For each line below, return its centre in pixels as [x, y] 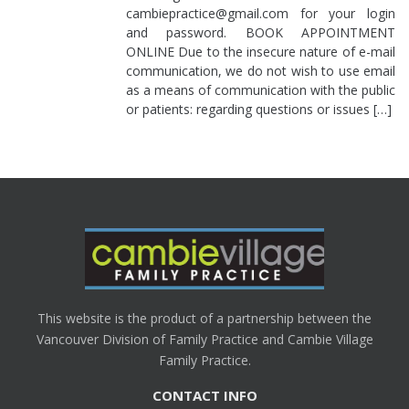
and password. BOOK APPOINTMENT [261, 33]
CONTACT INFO [204, 395]
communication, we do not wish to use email [261, 71]
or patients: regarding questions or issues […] [259, 110]
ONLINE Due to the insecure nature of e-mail [261, 52]
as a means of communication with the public [261, 90]
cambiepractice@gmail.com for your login [261, 14]
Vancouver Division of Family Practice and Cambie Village [204, 339]
